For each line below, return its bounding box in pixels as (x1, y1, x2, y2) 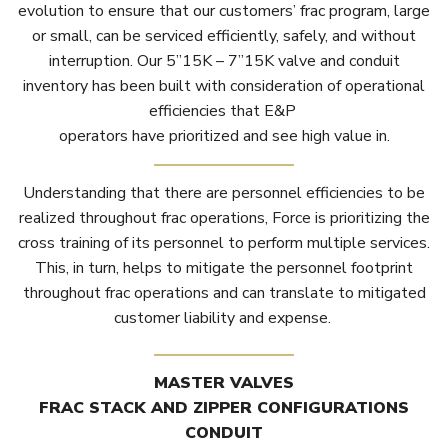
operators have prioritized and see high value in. (58, 124, 390, 147)
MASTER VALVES (154, 371, 294, 394)
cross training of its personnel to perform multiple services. (18, 231, 430, 254)
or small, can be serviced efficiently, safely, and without (32, 24, 416, 47)
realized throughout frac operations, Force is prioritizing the (18, 206, 430, 229)
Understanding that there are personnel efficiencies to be (23, 181, 425, 204)
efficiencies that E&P (148, 99, 300, 122)
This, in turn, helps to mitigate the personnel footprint (35, 256, 413, 279)
